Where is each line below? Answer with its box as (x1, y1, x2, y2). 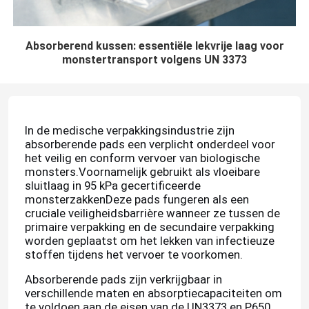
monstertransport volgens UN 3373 (62, 53, 247, 67)
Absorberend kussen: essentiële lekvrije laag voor (25, 39, 284, 53)
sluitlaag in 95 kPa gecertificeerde (24, 179, 201, 193)
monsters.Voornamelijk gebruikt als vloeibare (24, 165, 260, 179)
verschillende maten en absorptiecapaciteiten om (24, 286, 282, 301)
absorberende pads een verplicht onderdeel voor (24, 137, 275, 152)
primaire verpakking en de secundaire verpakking (24, 220, 275, 235)
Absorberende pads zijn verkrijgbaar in (24, 272, 222, 287)
